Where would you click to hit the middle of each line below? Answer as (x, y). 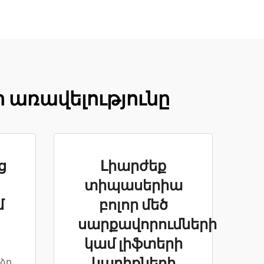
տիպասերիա (133, 186)
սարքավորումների (147, 225)
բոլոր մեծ (133, 206)
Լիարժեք (133, 167)
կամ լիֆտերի (133, 245)
